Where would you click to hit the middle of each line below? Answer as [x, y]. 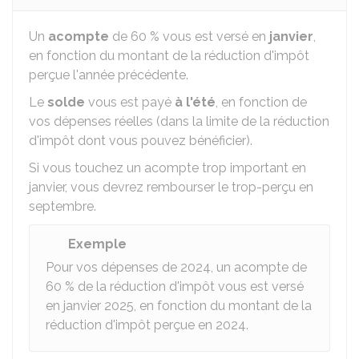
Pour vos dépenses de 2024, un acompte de [176, 267]
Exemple [97, 244]
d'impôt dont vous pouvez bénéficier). [141, 141]
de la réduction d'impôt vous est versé [189, 286]
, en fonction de [261, 102]
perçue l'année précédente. [109, 75]
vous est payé [130, 102]
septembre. [63, 206]
